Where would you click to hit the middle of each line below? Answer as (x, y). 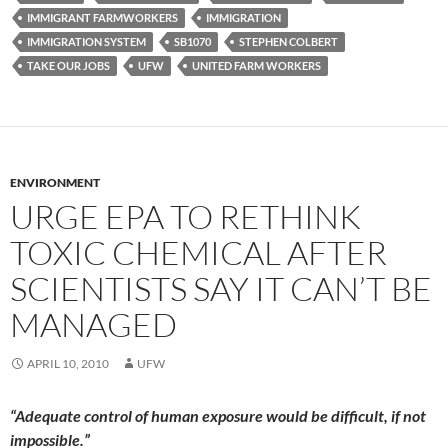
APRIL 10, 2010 (68, 364)
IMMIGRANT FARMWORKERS (102, 18)
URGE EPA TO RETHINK (185, 217)
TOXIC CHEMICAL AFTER (198, 253)
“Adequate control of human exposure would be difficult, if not (218, 416)
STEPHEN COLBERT (288, 42)
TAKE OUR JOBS (68, 66)
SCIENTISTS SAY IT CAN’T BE (221, 289)
